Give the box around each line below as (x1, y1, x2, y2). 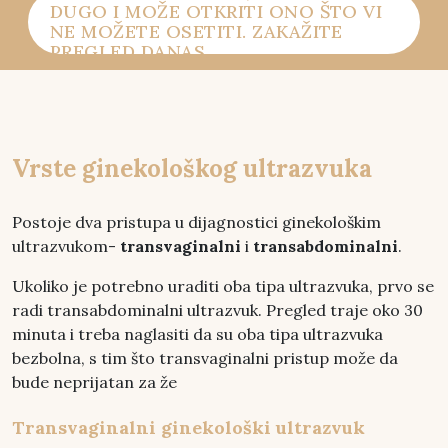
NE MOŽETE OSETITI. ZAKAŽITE (50, 19, 343, 43)
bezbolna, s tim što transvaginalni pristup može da (12, 347, 398, 368)
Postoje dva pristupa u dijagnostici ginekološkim (12, 211, 381, 232)
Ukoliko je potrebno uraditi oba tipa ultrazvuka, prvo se (12, 275, 434, 296)
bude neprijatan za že (12, 371, 177, 392)
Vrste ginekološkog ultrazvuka (12, 152, 372, 184)
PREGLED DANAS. (50, 39, 210, 63)
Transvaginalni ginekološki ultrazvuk (12, 415, 365, 439)
